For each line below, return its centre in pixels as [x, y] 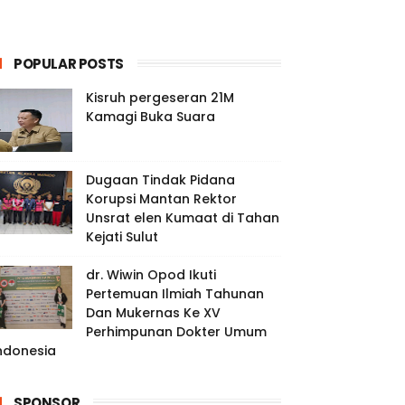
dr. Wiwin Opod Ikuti [151, 275]
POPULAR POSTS [69, 64]
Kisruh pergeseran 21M [160, 98]
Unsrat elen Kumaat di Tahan [183, 218]
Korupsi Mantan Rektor [161, 199]
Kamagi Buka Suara [151, 117]
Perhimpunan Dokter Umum [176, 332]
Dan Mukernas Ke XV [153, 313]
